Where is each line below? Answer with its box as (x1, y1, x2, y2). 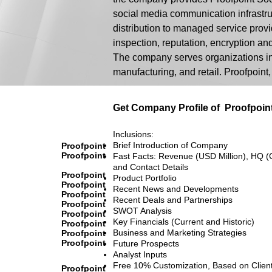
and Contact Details (113, 161, 188, 172)
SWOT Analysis (113, 205, 172, 216)
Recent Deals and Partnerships (113, 194, 233, 205)
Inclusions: (113, 129, 154, 139)
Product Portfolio (113, 172, 177, 183)
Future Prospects (113, 238, 179, 248)
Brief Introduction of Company (113, 140, 228, 150)
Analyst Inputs (113, 249, 167, 259)
